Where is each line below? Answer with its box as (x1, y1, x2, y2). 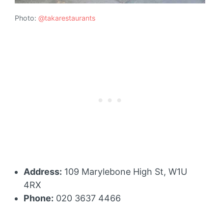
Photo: (15, 14, 38, 23)
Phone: (24, 192, 54, 203)
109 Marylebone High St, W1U (62, 166, 187, 177)
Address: (24, 166, 62, 177)
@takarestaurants (38, 14, 95, 23)
